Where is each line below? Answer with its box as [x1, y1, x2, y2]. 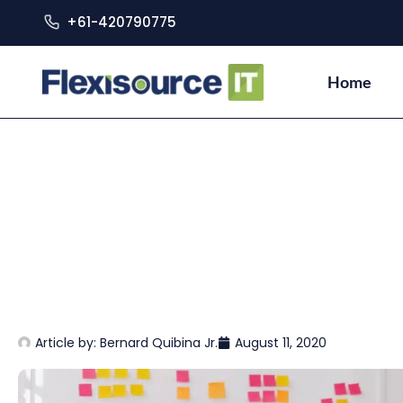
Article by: [35, 334, 100, 352]
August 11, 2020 [235, 334, 327, 352]
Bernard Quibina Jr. [100, 334, 218, 352]
